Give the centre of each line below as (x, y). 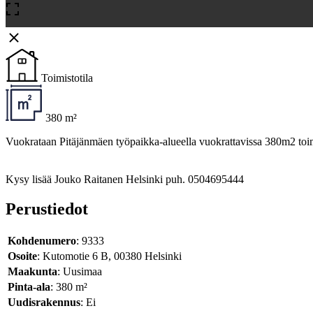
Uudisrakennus (44, 303)
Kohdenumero (42, 241)
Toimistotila (67, 78)
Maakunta (32, 272)
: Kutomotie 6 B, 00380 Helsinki (109, 256)
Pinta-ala (29, 287)
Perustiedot (47, 209)
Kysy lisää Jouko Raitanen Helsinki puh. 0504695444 (125, 180)
